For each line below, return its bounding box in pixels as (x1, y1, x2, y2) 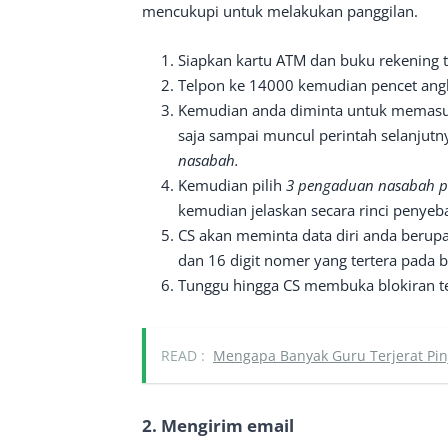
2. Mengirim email (142, 414, 294, 437)
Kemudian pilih (178, 175, 286, 195)
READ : (161, 346, 205, 365)
